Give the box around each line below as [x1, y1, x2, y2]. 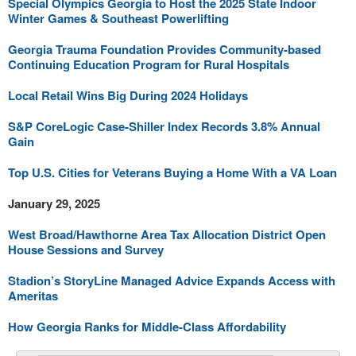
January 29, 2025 [8, 194, 100, 212]
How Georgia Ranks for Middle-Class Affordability [8, 317, 286, 335]
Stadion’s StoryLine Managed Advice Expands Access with [8, 271, 335, 289]
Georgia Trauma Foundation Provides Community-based [8, 40, 321, 58]
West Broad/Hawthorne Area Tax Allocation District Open [8, 225, 326, 243]
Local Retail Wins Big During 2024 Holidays [8, 86, 248, 104]
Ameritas [8, 286, 58, 304]
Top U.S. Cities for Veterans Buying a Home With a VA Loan [8, 163, 337, 181]
